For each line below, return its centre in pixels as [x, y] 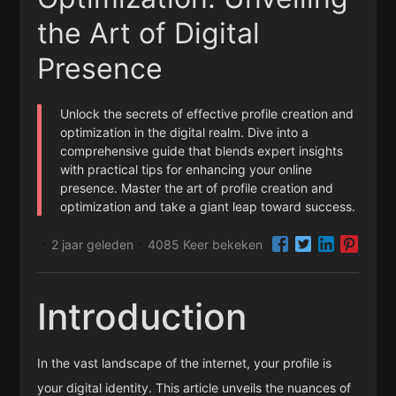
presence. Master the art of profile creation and [197, 188]
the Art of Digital [149, 33]
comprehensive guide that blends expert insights [202, 151]
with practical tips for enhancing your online [187, 169]
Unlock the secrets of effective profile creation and [207, 114]
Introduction [142, 317]
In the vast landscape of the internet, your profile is [185, 362]
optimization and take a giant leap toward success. [208, 206]
